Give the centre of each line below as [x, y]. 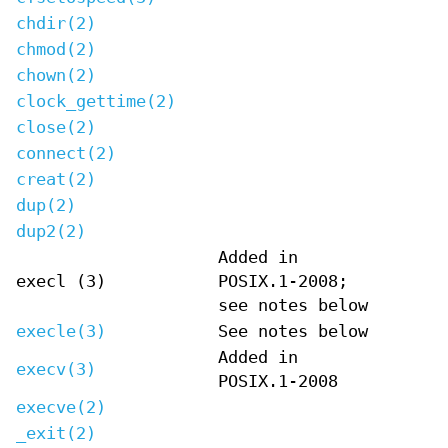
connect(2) [66, 153]
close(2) [56, 127]
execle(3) [61, 331]
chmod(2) [56, 49]
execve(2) [61, 407]
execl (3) [61, 281]
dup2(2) [51, 231]
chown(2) [56, 75]
